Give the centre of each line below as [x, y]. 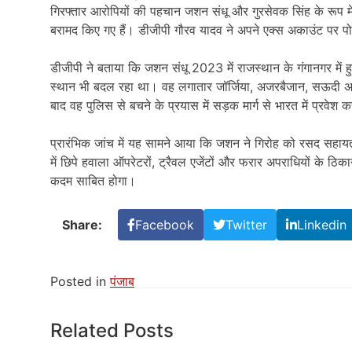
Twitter [246, 224]
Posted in [80, 281]
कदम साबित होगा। [93, 180]
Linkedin [322, 224]
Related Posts [112, 330]
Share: [82, 224]
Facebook [165, 224]
